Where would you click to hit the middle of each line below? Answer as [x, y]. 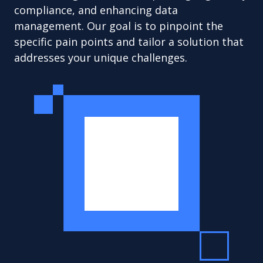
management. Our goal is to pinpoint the [119, 26]
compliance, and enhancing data [96, 10]
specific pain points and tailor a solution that [129, 42]
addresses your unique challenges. [101, 58]
